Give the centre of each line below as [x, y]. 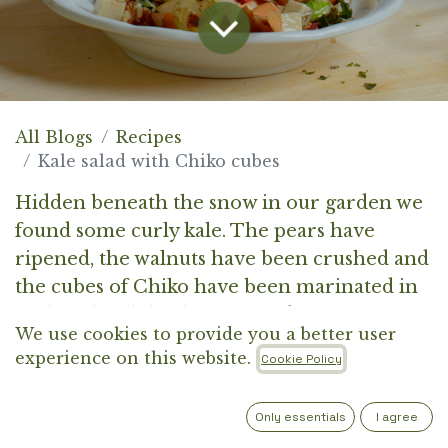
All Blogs [54, 136]
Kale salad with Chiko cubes [159, 160]
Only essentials [301, 417]
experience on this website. [133, 357]
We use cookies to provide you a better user [205, 333]
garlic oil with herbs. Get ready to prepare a [219, 314]
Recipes [149, 136]
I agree [396, 417]
